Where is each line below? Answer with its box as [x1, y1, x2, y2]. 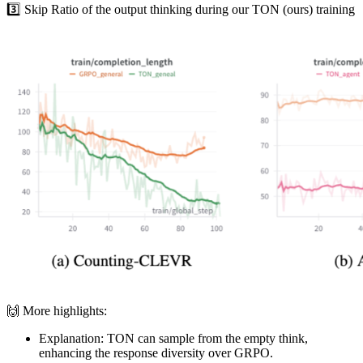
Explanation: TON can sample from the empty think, [39, 331, 308, 346]
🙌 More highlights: [6, 304, 107, 318]
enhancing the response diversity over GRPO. [39, 346, 273, 361]
